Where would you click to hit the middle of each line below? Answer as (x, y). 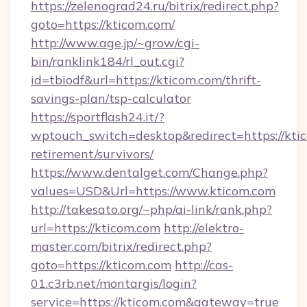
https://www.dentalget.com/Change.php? (149, 172)
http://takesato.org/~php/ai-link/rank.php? (151, 209)
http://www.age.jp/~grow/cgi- (115, 43)
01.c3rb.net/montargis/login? (114, 283)
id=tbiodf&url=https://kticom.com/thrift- (146, 80)
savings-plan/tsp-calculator (111, 98)
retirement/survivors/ (92, 154)
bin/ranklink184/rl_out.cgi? (108, 61)
